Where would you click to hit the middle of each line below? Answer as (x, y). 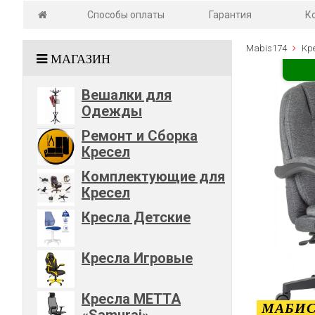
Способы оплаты (126, 14)
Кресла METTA (131, 298)
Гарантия (230, 14)
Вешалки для (127, 95)
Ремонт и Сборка (140, 135)
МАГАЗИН (81, 59)
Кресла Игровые (137, 258)
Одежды (112, 111)
